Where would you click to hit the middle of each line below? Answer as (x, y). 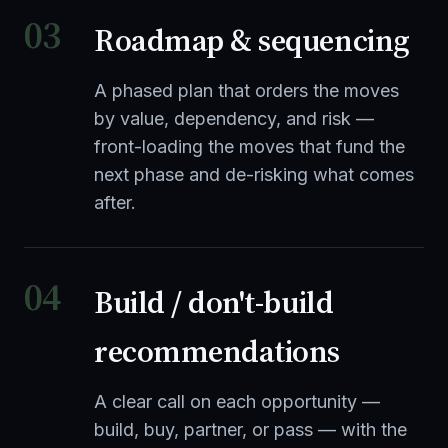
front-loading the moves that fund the (249, 146)
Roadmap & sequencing (252, 40)
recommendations (217, 351)
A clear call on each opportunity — (237, 401)
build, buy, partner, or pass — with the (250, 429)
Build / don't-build (214, 302)
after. (115, 202)
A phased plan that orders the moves (246, 90)
